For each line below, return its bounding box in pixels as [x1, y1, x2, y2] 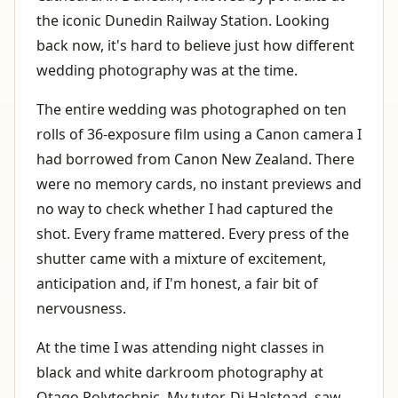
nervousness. [36, 298, 126, 318]
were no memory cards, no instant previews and [36, 173, 362, 194]
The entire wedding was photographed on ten [36, 99, 346, 119]
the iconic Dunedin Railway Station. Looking [36, 10, 330, 30]
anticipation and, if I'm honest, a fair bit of [36, 273, 318, 293]
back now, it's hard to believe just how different [36, 35, 354, 55]
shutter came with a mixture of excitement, [36, 248, 326, 268]
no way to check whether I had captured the [36, 198, 333, 219]
